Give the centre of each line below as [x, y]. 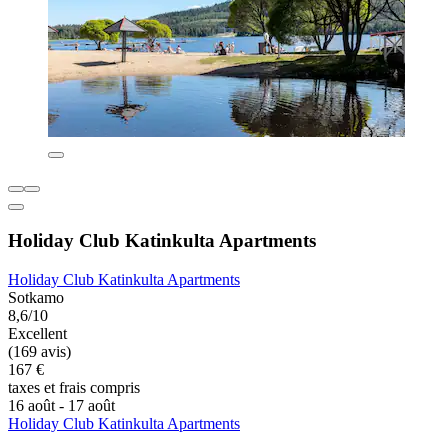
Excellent [37, 333]
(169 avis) [39, 351]
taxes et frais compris [74, 387]
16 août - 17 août [61, 405]
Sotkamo [36, 297]
